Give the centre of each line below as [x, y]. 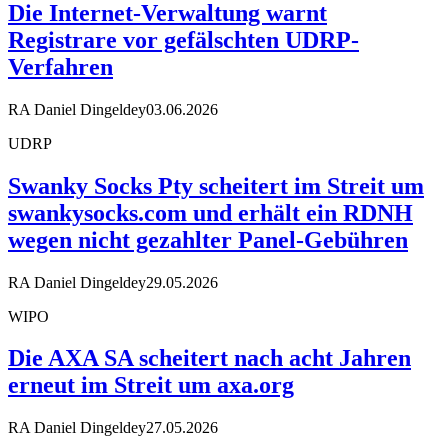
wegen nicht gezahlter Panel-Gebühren [208, 239]
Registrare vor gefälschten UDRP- [183, 39]
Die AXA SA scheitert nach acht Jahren [209, 358]
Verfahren [60, 66]
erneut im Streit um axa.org [151, 385]
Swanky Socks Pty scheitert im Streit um [216, 185]
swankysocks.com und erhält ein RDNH [210, 212]
